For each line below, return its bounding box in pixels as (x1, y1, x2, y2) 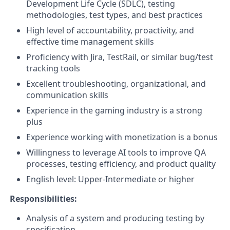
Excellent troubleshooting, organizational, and (26, 78, 206, 89)
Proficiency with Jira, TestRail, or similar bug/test (26, 51, 213, 63)
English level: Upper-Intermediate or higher (26, 173, 195, 185)
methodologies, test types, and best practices (26, 9, 203, 21)
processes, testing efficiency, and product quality (26, 158, 216, 169)
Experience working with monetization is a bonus (26, 131, 218, 143)
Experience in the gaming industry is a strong (26, 104, 202, 116)
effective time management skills (26, 35, 154, 47)
